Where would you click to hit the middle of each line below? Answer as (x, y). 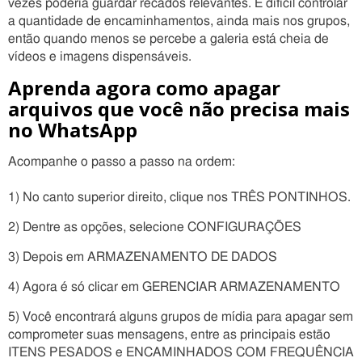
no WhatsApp (73, 130)
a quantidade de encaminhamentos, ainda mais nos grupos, (179, 21)
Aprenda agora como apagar (144, 88)
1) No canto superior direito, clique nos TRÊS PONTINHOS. (179, 197)
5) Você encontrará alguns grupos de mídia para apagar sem (181, 317)
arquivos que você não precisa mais (179, 109)
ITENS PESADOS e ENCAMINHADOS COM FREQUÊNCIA (181, 352)
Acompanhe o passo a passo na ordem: (122, 162)
